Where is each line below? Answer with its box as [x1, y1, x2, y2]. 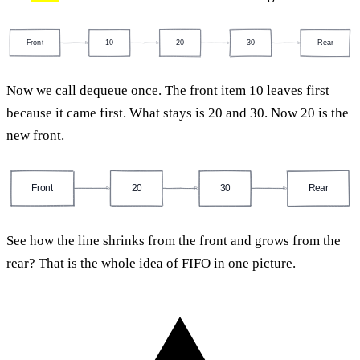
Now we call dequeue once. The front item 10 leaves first [6, 83, 329, 99]
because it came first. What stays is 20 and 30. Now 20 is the [6, 105, 349, 121]
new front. [6, 128, 64, 144]
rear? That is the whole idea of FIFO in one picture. [6, 255, 296, 271]
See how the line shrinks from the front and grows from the [6, 232, 341, 248]
